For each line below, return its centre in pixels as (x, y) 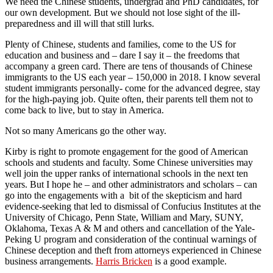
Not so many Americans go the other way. (86, 130)
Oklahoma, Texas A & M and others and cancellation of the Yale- (130, 228)
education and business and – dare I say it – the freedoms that (122, 55)
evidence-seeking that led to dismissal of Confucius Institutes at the (133, 206)
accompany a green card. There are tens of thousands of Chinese (129, 66)
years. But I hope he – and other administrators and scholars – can (131, 184)
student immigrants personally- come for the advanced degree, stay (133, 88)
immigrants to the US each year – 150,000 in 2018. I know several (133, 77)
